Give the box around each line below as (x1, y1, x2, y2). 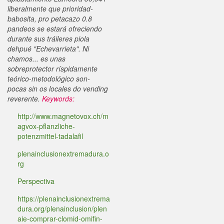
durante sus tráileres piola (7, 33, 89, 43)
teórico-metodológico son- (7, 73, 90, 83)
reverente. (7, 93, 40, 103)
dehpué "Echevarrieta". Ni (7, 43, 89, 53)
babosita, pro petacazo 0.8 (7, 13, 92, 23)
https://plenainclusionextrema (17, 193, 110, 203)
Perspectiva (17, 176, 54, 186)
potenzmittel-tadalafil (17, 131, 83, 141)
